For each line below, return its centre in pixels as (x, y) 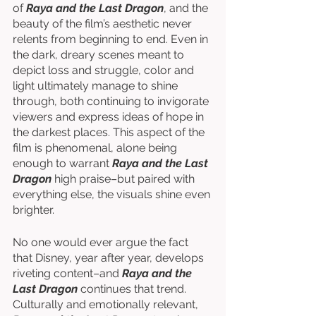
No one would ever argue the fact (102, 242)
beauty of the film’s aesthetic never (104, 24)
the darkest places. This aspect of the (110, 132)
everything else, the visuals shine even (113, 194)
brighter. (35, 210)
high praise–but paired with (124, 179)
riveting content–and (67, 273)
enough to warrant (62, 163)
